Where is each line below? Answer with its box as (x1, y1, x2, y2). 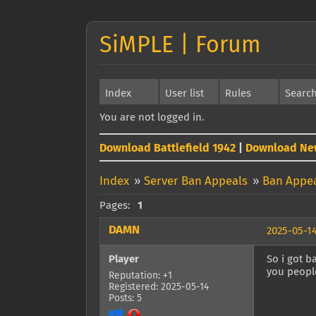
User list (165, 88, 204, 99)
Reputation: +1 (109, 271, 172, 281)
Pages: (99, 200, 130, 211)
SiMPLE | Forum (99, 35, 261, 57)
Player (109, 254, 139, 265)
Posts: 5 (109, 293, 142, 304)
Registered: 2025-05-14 (109, 282, 209, 293)
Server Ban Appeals (143, 176, 248, 188)
